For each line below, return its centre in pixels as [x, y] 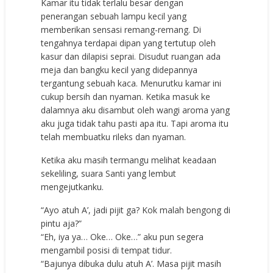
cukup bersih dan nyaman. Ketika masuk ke [126, 96]
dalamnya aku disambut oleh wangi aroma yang [136, 110]
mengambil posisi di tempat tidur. [107, 250]
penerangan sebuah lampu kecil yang [114, 16]
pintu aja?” [62, 223]
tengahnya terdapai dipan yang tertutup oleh [129, 43]
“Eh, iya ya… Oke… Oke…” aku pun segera [122, 236]
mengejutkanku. [73, 186]
